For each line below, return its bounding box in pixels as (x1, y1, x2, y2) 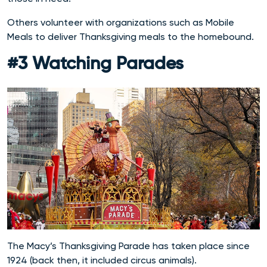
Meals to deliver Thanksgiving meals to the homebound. (7, 30, 254, 42)
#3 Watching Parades (7, 55, 184, 73)
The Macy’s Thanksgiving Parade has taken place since (7, 240, 250, 252)
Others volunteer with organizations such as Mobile (7, 16, 234, 28)
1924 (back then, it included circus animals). (7, 254, 199, 266)
